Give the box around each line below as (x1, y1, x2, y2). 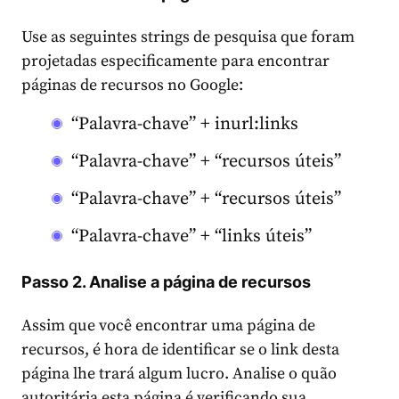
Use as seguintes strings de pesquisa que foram (21, 26, 354, 47)
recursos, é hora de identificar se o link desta (21, 338, 339, 360)
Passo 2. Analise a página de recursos (21, 272, 311, 291)
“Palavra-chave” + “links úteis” (71, 224, 312, 248)
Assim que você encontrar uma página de (21, 314, 315, 336)
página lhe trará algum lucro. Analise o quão (21, 362, 337, 384)
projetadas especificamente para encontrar (21, 50, 330, 71)
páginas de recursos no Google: (21, 74, 243, 95)
